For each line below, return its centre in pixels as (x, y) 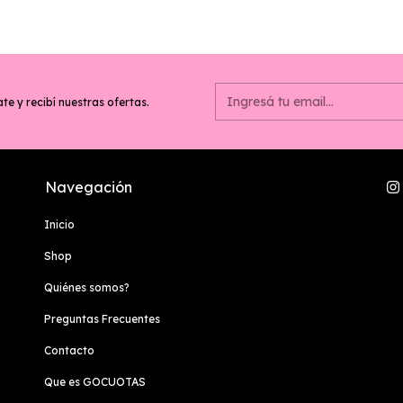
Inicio (59, 225)
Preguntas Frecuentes (102, 319)
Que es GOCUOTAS (95, 382)
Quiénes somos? (87, 288)
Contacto (69, 351)
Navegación (89, 188)
